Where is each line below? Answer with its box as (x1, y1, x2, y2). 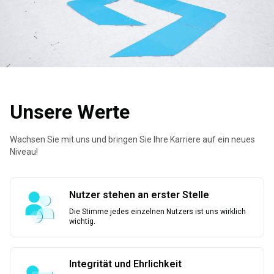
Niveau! (10, 146, 38, 157)
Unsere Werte (10, 100, 130, 124)
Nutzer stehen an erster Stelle (69, 188, 209, 201)
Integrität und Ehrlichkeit (69, 257, 182, 270)
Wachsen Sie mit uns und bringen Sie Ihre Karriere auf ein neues (10, 134, 255, 144)
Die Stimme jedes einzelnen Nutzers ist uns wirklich (69, 207, 246, 216)
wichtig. (69, 217, 95, 226)
